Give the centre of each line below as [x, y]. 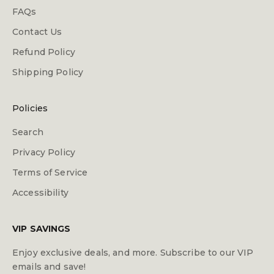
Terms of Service [50, 172]
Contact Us [37, 31]
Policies [30, 108]
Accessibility [40, 192]
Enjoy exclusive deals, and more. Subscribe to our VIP [133, 252]
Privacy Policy [44, 152]
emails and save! [49, 266]
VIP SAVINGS [42, 228]
